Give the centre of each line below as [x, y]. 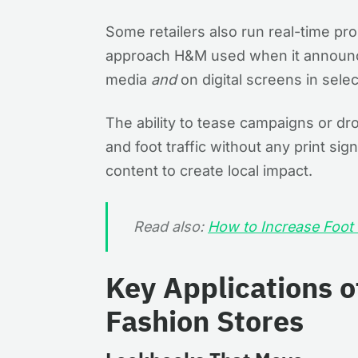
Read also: [171, 227]
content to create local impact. [211, 171]
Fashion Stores [205, 321]
